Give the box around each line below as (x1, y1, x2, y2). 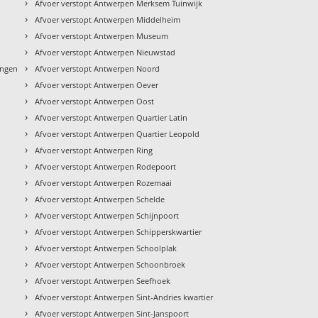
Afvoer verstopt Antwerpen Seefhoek (35, 275, 171, 286)
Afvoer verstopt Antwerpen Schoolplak (35, 242, 177, 253)
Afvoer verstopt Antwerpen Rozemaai (35, 177, 172, 188)
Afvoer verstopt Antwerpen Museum (35, 30, 169, 41)
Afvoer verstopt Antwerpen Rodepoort (35, 160, 177, 172)
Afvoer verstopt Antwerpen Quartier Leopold (35, 128, 200, 139)
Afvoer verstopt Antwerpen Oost (35, 95, 155, 106)
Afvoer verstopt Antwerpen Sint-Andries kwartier (35, 291, 214, 302)
